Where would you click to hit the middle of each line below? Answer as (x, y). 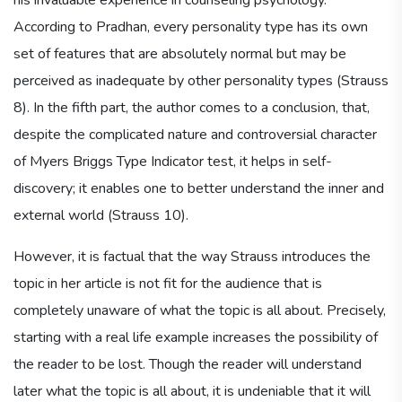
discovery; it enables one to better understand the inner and (199, 188)
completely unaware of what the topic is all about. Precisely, (200, 310)
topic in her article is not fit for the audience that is (168, 283)
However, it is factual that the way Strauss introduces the (192, 256)
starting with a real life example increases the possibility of (196, 337)
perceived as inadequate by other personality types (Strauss (201, 80)
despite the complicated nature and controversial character (195, 134)
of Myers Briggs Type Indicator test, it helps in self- (173, 161)
